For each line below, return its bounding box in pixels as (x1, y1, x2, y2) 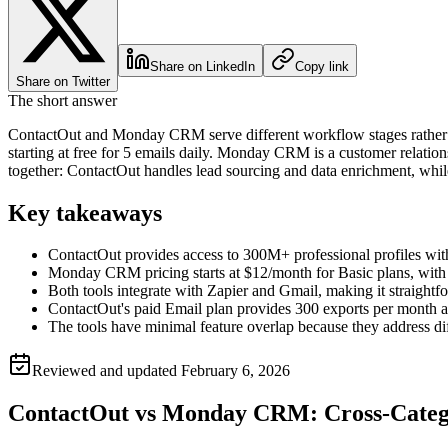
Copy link (295, 58, 349, 74)
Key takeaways (8, 199, 162, 226)
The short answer (8, 91, 117, 109)
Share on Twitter (16, 73, 110, 89)
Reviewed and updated (32, 362, 181, 380)
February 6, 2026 (181, 362, 290, 380)
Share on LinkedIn (150, 58, 255, 74)
